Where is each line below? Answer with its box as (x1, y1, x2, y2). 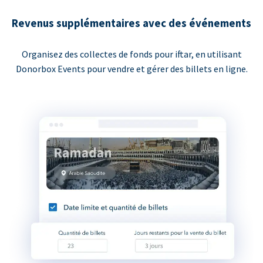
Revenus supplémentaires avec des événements (12, 16, 251, 30)
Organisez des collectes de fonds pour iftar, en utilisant (21, 48, 242, 60)
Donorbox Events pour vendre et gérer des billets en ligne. (15, 63, 248, 75)
